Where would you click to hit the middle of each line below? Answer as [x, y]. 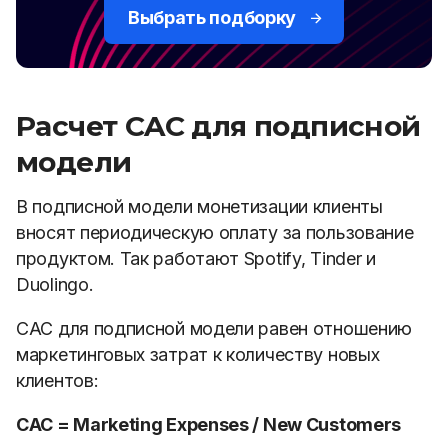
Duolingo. [55, 284]
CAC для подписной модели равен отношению [214, 328]
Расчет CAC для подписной [218, 126]
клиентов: [57, 380]
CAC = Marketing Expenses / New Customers [208, 424]
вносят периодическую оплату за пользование [215, 232]
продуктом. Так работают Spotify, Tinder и [196, 258]
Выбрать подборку [212, 17]
